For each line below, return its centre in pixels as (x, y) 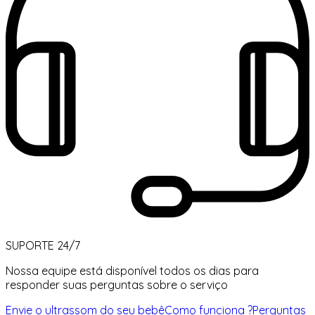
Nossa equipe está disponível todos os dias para (132, 270)
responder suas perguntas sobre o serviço (117, 284)
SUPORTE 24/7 (43, 245)
